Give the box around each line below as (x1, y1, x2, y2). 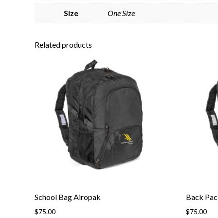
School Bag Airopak (35, 192, 101, 202)
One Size (108, 8, 135, 18)
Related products (35, 40, 92, 50)
